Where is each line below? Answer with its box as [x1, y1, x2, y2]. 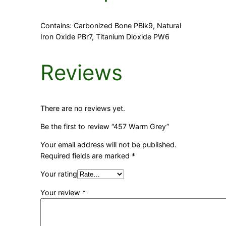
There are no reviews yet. [40, 103, 125, 112]
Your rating [40, 169, 77, 179]
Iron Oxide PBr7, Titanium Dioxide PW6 [40, 32, 169, 41]
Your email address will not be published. [40, 140, 177, 149]
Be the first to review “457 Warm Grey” [40, 122, 169, 131]
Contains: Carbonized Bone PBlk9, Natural [40, 21, 181, 30]
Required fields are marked [40, 151, 132, 160]
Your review [40, 188, 82, 197]
